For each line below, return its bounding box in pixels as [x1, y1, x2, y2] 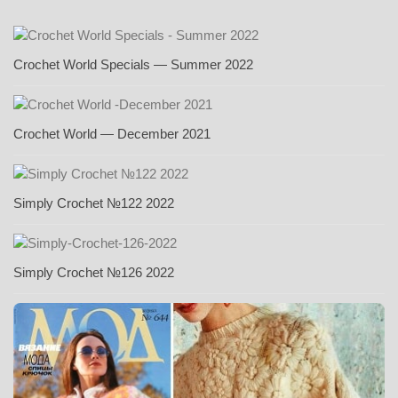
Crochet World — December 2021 [13, 126, 211, 142]
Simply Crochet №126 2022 [13, 265, 174, 281]
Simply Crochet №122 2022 [13, 195, 174, 211]
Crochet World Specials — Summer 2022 [13, 57, 253, 73]
